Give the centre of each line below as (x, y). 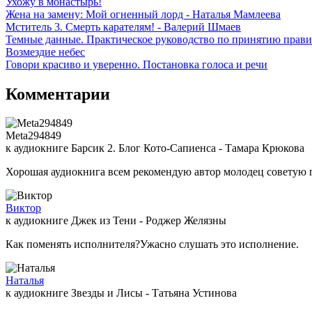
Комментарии (58, 94)
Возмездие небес (45, 52)
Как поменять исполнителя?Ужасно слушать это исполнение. (152, 244)
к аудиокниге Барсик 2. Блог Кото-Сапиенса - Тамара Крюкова (155, 148)
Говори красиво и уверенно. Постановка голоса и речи (136, 64)
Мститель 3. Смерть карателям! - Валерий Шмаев (123, 26)
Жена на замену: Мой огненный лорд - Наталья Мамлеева (143, 14)
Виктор (23, 208)
